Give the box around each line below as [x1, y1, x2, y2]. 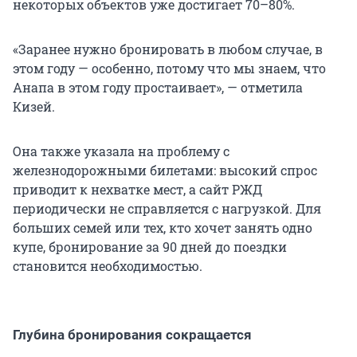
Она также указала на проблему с [13, 143, 229, 160]
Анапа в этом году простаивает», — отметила [13, 79, 303, 96]
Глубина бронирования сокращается [13, 327, 252, 343]
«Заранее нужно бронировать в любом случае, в [13, 41, 323, 58]
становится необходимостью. [13, 257, 202, 275]
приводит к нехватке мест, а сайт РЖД [13, 181, 262, 198]
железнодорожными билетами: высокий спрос [13, 162, 317, 179]
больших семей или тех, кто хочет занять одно [13, 219, 312, 237]
